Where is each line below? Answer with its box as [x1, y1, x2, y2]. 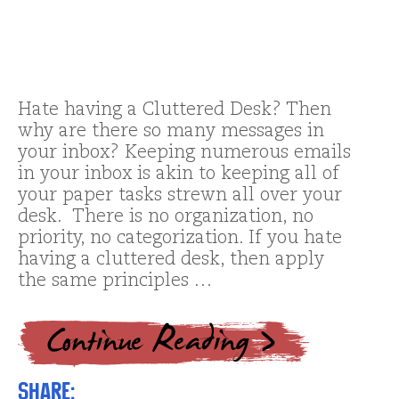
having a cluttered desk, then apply [18, 250, 324, 269]
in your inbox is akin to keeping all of [18, 165, 339, 183]
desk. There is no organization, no [18, 208, 313, 226]
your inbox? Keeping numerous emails [18, 143, 351, 162]
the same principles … [18, 272, 212, 290]
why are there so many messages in [18, 122, 324, 141]
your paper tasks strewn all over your [18, 186, 342, 205]
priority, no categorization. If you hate [18, 229, 342, 248]
